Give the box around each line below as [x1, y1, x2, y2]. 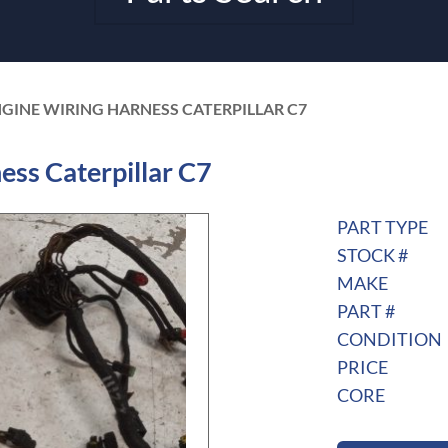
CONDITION [336, 328, 442, 351]
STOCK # [336, 244, 408, 267]
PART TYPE [336, 216, 428, 239]
